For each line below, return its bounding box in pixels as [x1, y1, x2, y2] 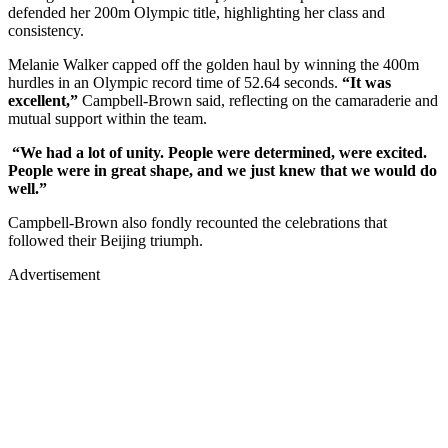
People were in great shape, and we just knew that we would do [8, 161, 437, 179]
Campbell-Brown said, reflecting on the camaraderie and [78, 91, 438, 109]
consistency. [8, 21, 88, 39]
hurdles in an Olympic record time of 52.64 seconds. [8, 73, 342, 91]
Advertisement [8, 265, 100, 283]
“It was [342, 73, 391, 91]
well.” [8, 179, 47, 197]
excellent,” [8, 91, 78, 109]
